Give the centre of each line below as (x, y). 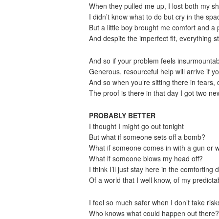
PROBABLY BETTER (122, 115)
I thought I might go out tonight (136, 126)
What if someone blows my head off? (146, 158)
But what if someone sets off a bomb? (147, 137)
